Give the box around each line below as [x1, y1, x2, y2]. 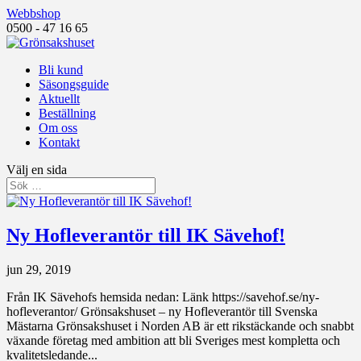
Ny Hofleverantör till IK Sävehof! [6, 224, 285, 246]
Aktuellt [39, 92, 80, 106]
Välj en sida [6, 163, 67, 176]
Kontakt [39, 135, 80, 149]
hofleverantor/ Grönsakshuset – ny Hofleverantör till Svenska [6, 304, 317, 318]
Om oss [39, 121, 77, 135]
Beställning [39, 106, 96, 120]
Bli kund [39, 63, 83, 77]
